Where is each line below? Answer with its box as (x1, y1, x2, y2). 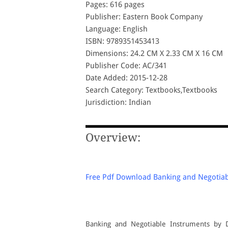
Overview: (85, 131, 140, 144)
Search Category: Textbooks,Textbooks (85, 85, 217, 95)
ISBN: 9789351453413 (85, 37, 159, 46)
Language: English (85, 24, 148, 34)
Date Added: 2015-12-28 (85, 73, 167, 82)
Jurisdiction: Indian (85, 98, 151, 107)
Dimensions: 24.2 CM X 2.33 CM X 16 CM (85, 49, 223, 58)
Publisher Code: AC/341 (85, 61, 167, 70)
